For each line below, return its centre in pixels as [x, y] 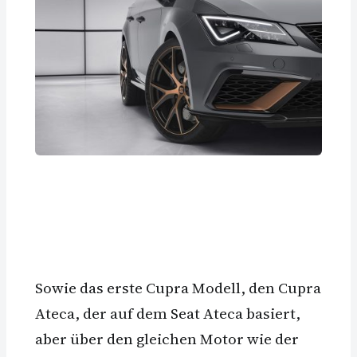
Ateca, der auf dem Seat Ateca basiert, [168, 314]
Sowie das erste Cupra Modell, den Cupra [178, 288]
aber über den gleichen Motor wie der [167, 339]
